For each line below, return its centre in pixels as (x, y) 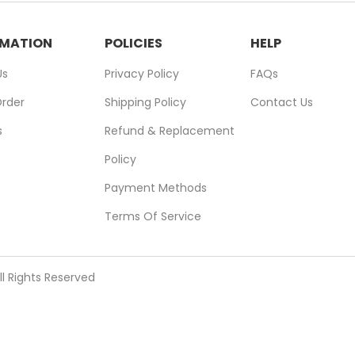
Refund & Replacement (170, 131)
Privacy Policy (142, 74)
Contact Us (282, 102)
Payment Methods (156, 188)
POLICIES (134, 43)
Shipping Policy (145, 102)
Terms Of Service (153, 216)
